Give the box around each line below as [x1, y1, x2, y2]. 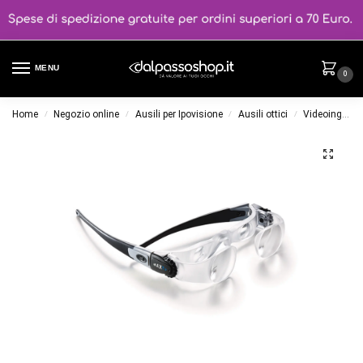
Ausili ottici [238, 109, 288, 121]
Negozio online [53, 109, 120, 121]
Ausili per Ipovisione [135, 109, 223, 121]
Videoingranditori [303, 109, 343, 121]
